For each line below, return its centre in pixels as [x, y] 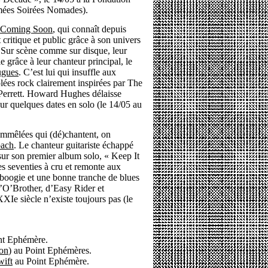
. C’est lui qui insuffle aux [67, 72]
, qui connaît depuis [89, 29]
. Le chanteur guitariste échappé [74, 145]
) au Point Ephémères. [50, 250]
